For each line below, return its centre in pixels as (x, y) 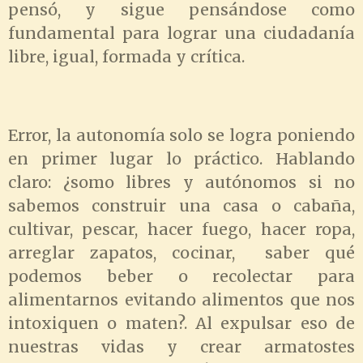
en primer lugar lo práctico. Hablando (181, 159)
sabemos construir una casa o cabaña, (181, 206)
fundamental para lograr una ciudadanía (181, 33)
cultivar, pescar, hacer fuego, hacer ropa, (181, 230)
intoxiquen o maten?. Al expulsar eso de (181, 324)
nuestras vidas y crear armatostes (181, 347)
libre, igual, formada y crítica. (126, 56)
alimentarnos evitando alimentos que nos (181, 300)
